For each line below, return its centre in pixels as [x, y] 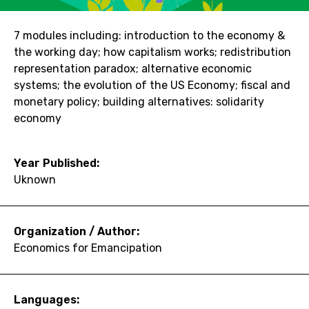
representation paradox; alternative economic [133, 68]
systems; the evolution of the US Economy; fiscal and [152, 85]
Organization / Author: [77, 231]
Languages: [47, 299]
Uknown [35, 179]
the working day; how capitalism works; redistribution [152, 52]
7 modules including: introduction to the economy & [149, 35]
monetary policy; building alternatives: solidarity [139, 101]
